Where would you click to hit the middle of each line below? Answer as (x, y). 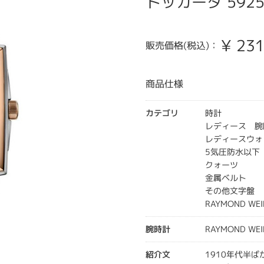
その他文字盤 (230, 191)
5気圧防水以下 (233, 152)
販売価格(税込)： (182, 45)
